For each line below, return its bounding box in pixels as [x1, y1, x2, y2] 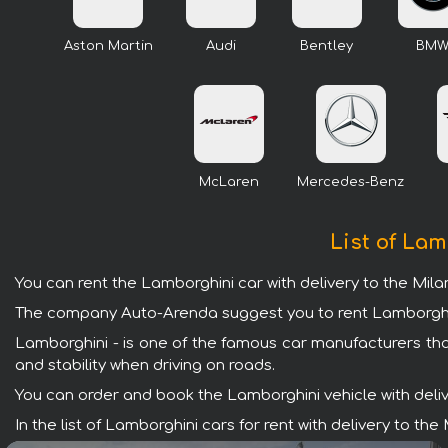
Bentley [300, 39, 353, 54]
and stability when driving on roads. [15, 356, 275, 374]
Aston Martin [63, 39, 153, 54]
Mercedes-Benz [297, 174, 404, 189]
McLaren [199, 174, 259, 189]
